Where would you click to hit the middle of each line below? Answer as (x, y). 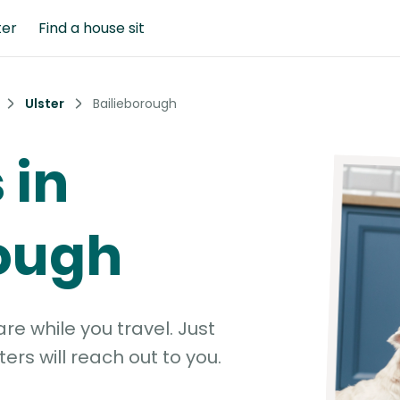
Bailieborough (135, 104)
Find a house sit (92, 28)
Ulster (45, 104)
